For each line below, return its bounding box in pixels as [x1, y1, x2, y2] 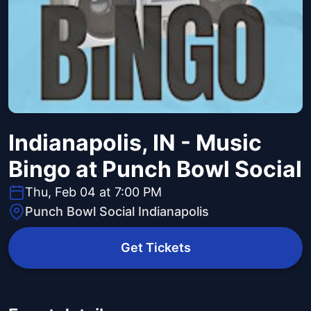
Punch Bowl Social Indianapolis [25, 204, 209, 219]
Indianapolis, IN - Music [8, 129, 262, 157]
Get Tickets [120, 240, 191, 255]
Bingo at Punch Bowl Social [8, 155, 302, 183]
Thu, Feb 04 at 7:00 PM [25, 185, 162, 200]
